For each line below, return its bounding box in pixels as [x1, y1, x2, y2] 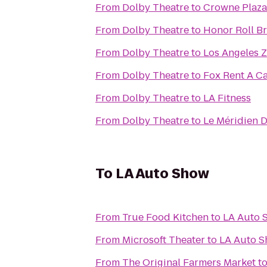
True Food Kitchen [122, 210, 209, 224]
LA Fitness [203, 91, 251, 105]
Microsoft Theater [122, 233, 205, 247]
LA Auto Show [116, 164, 209, 183]
